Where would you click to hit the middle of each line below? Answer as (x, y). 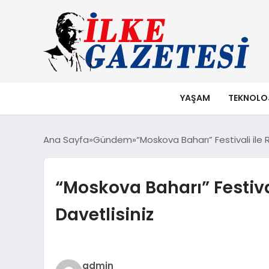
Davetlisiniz (104, 214)
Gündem (113, 139)
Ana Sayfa (66, 139)
